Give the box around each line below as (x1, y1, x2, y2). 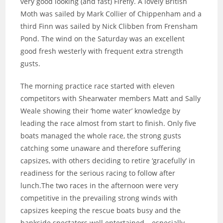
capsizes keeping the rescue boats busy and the (20, 206, 181, 215)
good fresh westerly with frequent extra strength (20, 46, 184, 56)
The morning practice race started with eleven (20, 81, 175, 91)
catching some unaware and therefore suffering (20, 143, 181, 153)
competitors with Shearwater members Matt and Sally (20, 94, 201, 103)
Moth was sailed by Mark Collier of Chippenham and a (20, 9, 202, 18)
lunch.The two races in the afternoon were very (20, 181, 179, 190)
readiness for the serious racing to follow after (20, 168, 176, 178)
